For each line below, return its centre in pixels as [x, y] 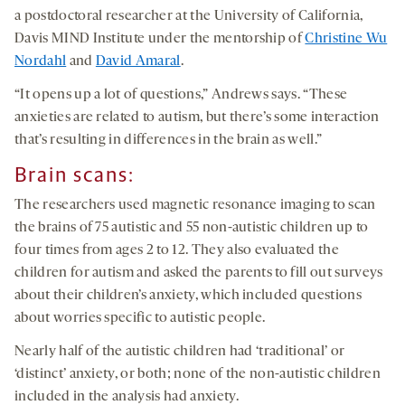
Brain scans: [75, 175]
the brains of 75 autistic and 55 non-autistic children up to [192, 228]
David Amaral [138, 62]
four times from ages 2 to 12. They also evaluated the [177, 251]
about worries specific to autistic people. [140, 319]
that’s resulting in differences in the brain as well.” [169, 141]
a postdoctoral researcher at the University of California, [189, 17]
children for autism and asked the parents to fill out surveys [199, 273]
